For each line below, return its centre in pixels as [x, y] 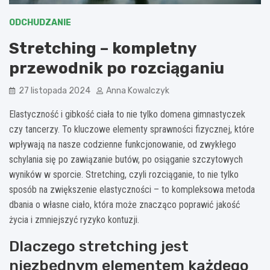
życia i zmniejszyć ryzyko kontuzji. [74, 219]
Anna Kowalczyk [138, 90]
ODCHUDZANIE [40, 22]
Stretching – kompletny [103, 48]
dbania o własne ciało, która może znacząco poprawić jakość [124, 204]
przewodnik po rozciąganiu [117, 68]
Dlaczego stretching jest [99, 246]
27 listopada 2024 [55, 90]
